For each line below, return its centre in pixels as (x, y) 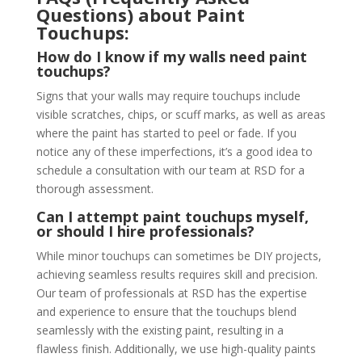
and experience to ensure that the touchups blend (166, 311)
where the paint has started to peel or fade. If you (166, 133)
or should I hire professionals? (145, 231)
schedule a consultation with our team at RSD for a (170, 170)
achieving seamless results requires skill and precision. (177, 274)
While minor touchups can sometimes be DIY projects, (179, 256)
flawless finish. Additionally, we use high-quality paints (176, 349)
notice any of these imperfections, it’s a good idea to (174, 152)
